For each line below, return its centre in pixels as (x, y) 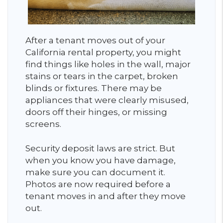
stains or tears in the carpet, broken (102, 76)
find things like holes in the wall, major (108, 64)
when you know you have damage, (101, 160)
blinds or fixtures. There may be (94, 88)
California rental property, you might (103, 52)
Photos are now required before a (98, 184)
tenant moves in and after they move (106, 196)
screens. (44, 124)
